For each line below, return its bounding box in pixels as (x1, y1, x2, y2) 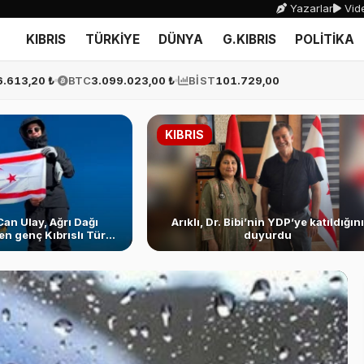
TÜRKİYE (84, 32, 140, 47)
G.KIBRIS (223, 32, 276, 47)
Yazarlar (287, 2, 333, 15)
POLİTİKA (295, 32, 354, 47)
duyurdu (243, 228, 292, 242)
